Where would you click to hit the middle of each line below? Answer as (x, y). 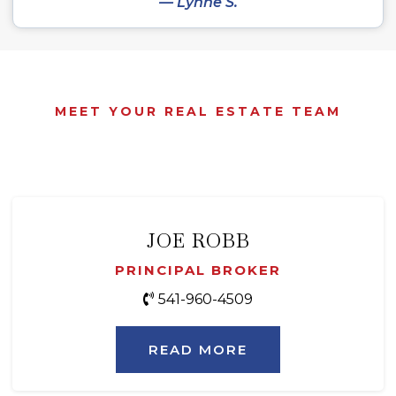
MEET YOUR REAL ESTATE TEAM (198, 112)
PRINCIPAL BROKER (198, 270)
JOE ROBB (198, 241)
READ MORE (198, 350)
